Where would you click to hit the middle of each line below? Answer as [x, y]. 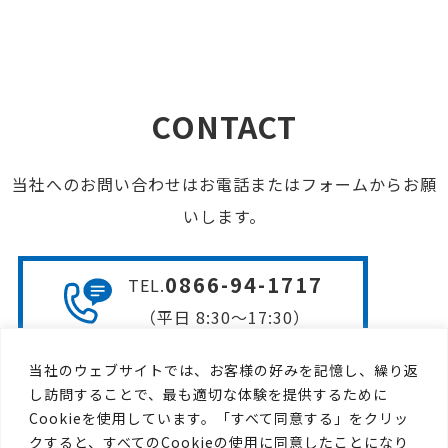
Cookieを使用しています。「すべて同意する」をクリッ [219, 417]
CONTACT [224, 125]
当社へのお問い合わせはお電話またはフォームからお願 [224, 183]
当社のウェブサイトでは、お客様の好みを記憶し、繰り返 [224, 369]
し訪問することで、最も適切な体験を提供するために [208, 393]
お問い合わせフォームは [225, 388]
